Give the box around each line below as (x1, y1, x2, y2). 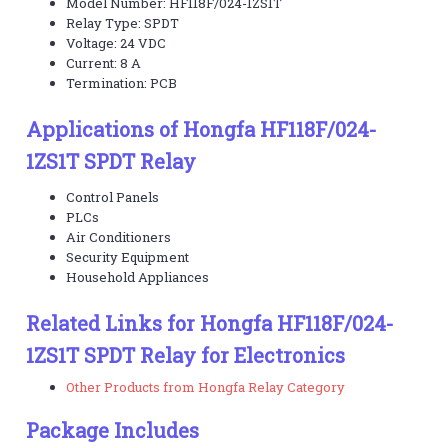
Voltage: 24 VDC (66, 33, 167, 52)
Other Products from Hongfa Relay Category (66, 377, 346, 396)
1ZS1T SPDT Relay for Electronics (26, 341, 346, 368)
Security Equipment (66, 247, 190, 266)
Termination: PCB (66, 73, 178, 92)
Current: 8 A (66, 53, 142, 72)
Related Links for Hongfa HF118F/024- (26, 309, 395, 336)
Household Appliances (66, 267, 210, 286)
